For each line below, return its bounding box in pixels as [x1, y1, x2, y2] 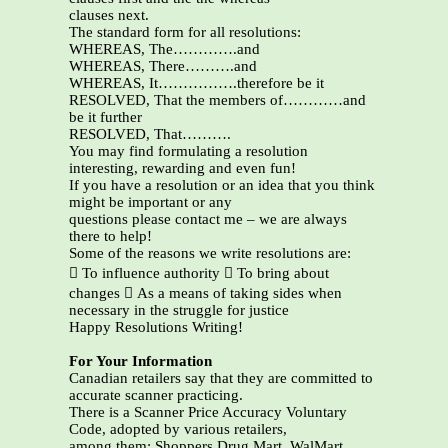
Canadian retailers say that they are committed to [69, 370, 373, 387]
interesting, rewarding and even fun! [69, 160, 296, 177]
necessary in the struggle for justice [69, 302, 289, 319]
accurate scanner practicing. [69, 387, 243, 404]
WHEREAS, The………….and [69, 41, 260, 58]
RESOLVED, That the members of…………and [69, 92, 366, 109]
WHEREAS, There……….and [69, 58, 257, 75]
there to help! [69, 228, 152, 245]
